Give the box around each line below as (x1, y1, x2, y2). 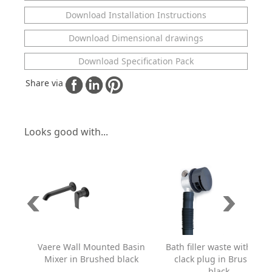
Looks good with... (24, 125, 108, 139)
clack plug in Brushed (174, 253, 263, 265)
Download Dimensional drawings (69, 32, 203, 44)
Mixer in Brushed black (44, 253, 138, 265)
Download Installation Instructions (66, 9, 206, 21)
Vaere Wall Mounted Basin (37, 241, 145, 253)
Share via (25, 77, 63, 89)
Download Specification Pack (78, 55, 194, 67)
